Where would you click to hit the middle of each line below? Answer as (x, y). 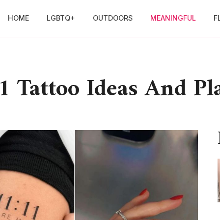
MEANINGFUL (173, 18)
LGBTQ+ (61, 18)
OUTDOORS (112, 18)
